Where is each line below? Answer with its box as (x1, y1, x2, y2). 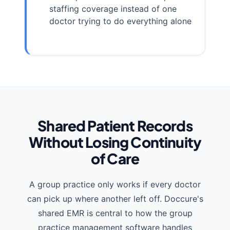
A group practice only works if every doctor (29, 179, 201, 190)
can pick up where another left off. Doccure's (27, 194, 203, 204)
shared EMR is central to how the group (37, 208, 193, 219)
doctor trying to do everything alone (49, 16, 191, 27)
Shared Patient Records (37, 117, 193, 135)
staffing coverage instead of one (49, 4, 177, 14)
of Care (90, 149, 140, 168)
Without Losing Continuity (28, 133, 201, 151)
